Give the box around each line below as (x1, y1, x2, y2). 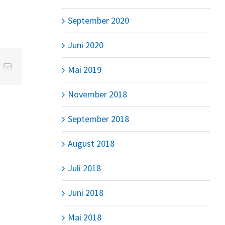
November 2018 (67, 88, 127, 100)
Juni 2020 (67, 39, 103, 51)
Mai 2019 (67, 63, 101, 75)
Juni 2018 (67, 186, 103, 198)
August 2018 (67, 137, 115, 149)
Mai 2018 (67, 211, 101, 223)
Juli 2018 (67, 162, 101, 174)
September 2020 (67, 14, 129, 26)
